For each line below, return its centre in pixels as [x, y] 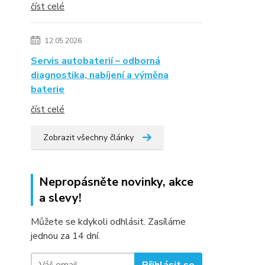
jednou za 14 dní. [65, 236]
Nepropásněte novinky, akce [116, 182]
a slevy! [60, 198]
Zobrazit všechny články [88, 138]
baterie [48, 89]
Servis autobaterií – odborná [96, 61]
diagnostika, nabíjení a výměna [100, 75]
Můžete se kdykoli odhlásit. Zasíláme [108, 222]
